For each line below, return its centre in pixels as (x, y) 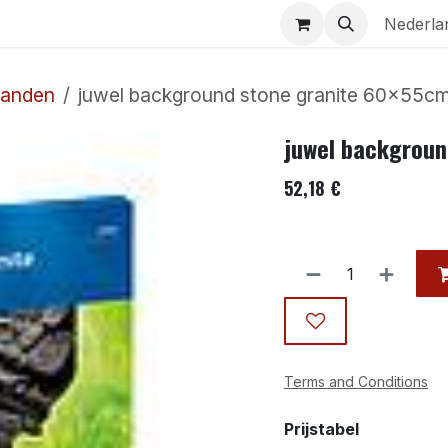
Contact (164, 23)
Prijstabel (321, 428)
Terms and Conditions (356, 381)
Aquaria (55, 23)
